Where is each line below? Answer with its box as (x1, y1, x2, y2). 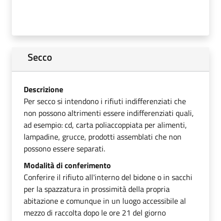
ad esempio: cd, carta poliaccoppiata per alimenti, (24, 118, 187, 131)
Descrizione (24, 83, 63, 95)
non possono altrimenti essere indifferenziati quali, (24, 107, 194, 119)
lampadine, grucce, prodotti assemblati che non (24, 130, 182, 143)
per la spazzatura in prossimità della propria (24, 183, 170, 195)
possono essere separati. (24, 142, 105, 154)
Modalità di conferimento (24, 159, 111, 171)
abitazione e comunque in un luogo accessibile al (24, 194, 186, 207)
